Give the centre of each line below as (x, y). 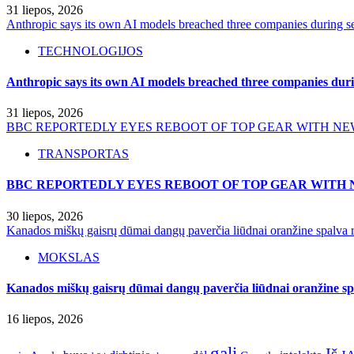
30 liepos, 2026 (45, 216)
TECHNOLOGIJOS (90, 51)
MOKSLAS (69, 257)
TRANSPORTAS (83, 154)
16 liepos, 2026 (45, 319)
